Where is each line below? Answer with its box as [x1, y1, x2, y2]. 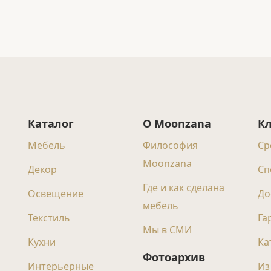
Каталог [28, 116, 74, 131]
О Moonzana [143, 116, 211, 131]
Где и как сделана [143, 181, 224, 194]
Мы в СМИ [143, 223, 192, 237]
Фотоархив [143, 250, 205, 264]
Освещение [28, 187, 83, 200]
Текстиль [28, 211, 70, 224]
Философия [143, 139, 198, 152]
